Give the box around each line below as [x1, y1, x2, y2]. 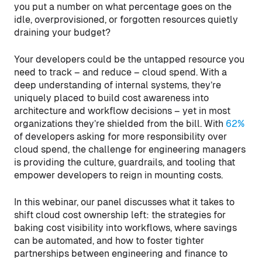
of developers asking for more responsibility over [14, 131, 227, 142]
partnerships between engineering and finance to [14, 248, 227, 259]
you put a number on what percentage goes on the [14, 1, 232, 12]
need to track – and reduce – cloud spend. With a [14, 67, 227, 78]
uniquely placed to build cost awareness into [14, 92, 209, 104]
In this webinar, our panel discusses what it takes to [14, 196, 235, 208]
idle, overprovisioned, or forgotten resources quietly [14, 14, 238, 25]
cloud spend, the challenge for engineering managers [14, 144, 246, 155]
